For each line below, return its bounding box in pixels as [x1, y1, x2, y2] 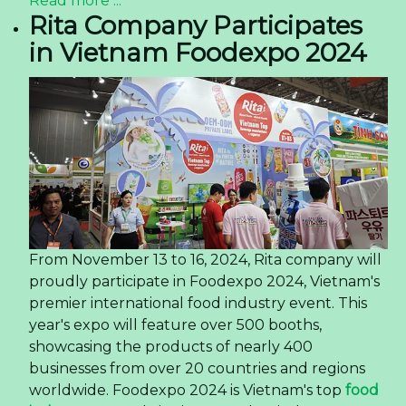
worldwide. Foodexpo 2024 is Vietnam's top [29, 382, 345, 400]
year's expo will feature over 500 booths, [29, 316, 322, 334]
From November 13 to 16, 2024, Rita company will [29, 251, 382, 269]
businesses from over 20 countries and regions [29, 360, 365, 378]
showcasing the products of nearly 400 [29, 338, 313, 356]
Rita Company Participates [29, 9, 362, 41]
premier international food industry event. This [29, 295, 367, 313]
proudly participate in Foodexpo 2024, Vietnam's [29, 273, 380, 291]
